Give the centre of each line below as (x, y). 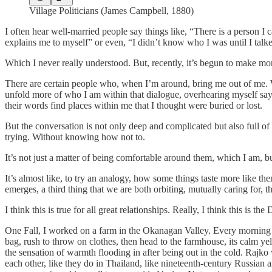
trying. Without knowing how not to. (75, 137)
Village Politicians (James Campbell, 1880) (111, 11)
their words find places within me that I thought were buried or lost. (134, 106)
